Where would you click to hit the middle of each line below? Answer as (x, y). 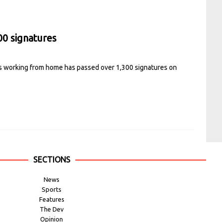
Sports (52, 189)
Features (52, 199)
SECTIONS (52, 159)
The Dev (52, 209)
